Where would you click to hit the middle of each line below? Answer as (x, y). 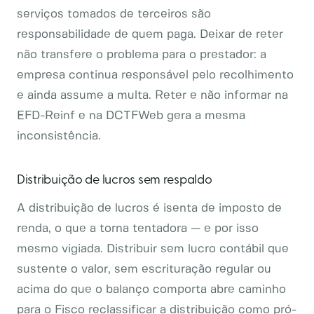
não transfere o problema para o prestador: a (142, 55)
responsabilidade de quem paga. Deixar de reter (150, 34)
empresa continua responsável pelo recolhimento (155, 75)
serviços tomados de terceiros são (114, 14)
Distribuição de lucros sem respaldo (115, 180)
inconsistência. (59, 136)
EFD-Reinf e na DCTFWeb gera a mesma (131, 116)
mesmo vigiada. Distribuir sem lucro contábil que (153, 249)
